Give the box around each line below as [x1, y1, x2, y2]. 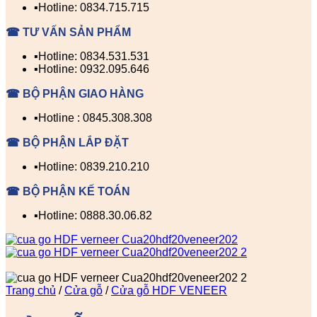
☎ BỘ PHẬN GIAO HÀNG [6, 87, 144, 100]
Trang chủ [6, 284, 56, 296]
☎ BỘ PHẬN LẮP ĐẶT [6, 136, 129, 149]
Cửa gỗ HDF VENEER [111, 284, 227, 296]
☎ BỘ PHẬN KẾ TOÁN [6, 185, 130, 197]
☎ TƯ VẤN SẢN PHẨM [6, 25, 131, 38]
